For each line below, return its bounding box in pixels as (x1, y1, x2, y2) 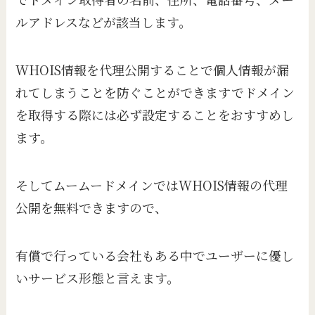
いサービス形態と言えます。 (15, 268, 180, 287)
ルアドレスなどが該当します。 (15, 13, 192, 32)
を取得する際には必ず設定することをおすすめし (15, 105, 295, 124)
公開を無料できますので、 (15, 198, 168, 217)
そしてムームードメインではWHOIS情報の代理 (15, 175, 288, 194)
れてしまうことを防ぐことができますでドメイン (15, 83, 295, 102)
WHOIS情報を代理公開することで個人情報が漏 (15, 60, 290, 79)
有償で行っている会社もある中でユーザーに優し (15, 245, 295, 264)
